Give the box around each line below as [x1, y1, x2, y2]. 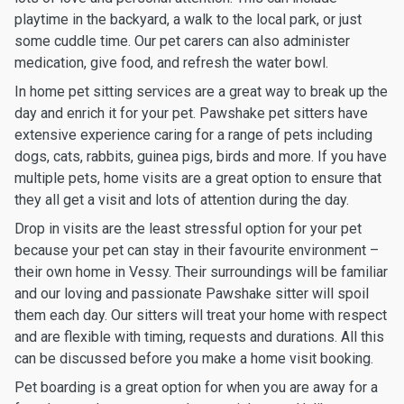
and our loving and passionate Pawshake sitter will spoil [14, 285, 369, 302]
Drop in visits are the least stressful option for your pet [14, 220, 362, 237]
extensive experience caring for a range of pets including [14, 126, 372, 143]
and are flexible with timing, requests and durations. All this [14, 328, 384, 345]
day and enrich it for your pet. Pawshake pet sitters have [14, 105, 368, 122]
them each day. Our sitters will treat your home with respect [14, 307, 387, 324]
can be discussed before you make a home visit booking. [14, 350, 373, 367]
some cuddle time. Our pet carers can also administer [14, 32, 350, 50]
